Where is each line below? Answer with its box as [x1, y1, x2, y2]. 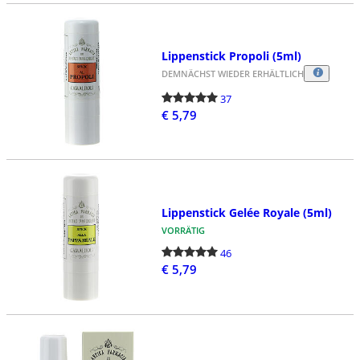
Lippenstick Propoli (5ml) [161, 47, 301, 63]
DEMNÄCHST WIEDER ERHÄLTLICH [161, 67, 304, 80]
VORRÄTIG [161, 223, 205, 236]
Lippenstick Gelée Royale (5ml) [161, 204, 332, 220]
